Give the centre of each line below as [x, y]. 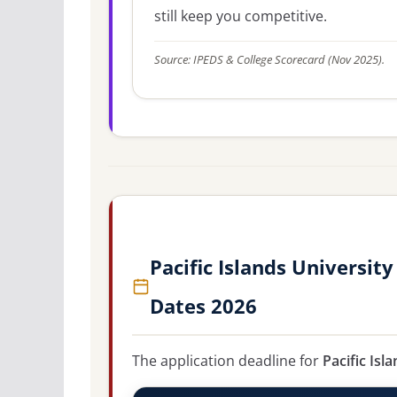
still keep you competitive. [241, 16]
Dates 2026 [203, 306]
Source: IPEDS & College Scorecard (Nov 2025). [269, 60]
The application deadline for [227, 361]
